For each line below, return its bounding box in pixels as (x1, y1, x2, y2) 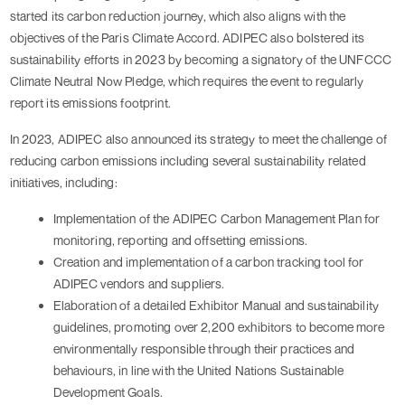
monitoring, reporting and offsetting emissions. (52, 232, 308, 249)
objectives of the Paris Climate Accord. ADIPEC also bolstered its (9, 30, 365, 46)
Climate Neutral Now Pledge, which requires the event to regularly (9, 73, 364, 89)
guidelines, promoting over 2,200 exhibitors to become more (52, 319, 385, 335)
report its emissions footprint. (9, 95, 171, 111)
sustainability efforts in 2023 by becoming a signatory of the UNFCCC (9, 52, 392, 68)
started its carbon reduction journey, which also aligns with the (9, 8, 346, 24)
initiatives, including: (9, 174, 118, 191)
